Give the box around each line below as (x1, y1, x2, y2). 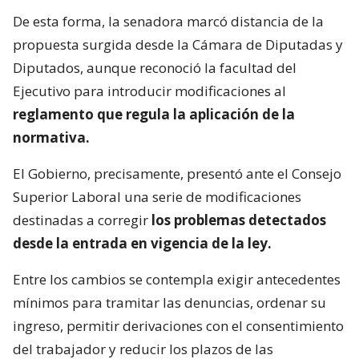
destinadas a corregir (13, 211, 148, 230)
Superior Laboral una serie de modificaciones (13, 188, 301, 207)
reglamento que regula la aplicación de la (13, 105, 295, 124)
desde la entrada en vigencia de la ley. (13, 234, 272, 253)
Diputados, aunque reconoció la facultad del (13, 58, 296, 78)
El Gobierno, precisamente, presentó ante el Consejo (13, 164, 341, 184)
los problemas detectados (148, 211, 326, 230)
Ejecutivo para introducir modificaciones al (13, 82, 286, 101)
